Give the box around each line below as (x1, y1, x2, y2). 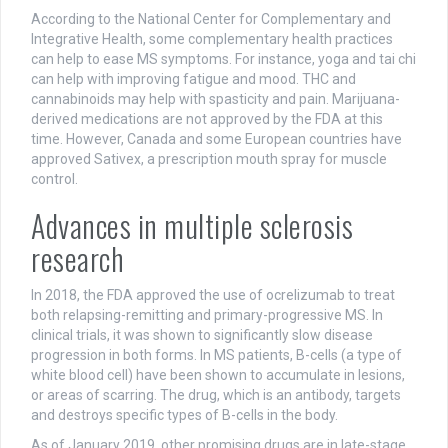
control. (31, 171, 78, 188)
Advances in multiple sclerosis (31, 203, 353, 249)
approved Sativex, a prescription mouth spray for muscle (31, 151, 387, 168)
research (31, 236, 124, 282)
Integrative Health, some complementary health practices (31, 31, 393, 48)
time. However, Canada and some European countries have (31, 131, 402, 148)
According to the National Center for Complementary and (31, 11, 391, 28)
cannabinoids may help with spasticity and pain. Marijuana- (31, 91, 400, 108)
